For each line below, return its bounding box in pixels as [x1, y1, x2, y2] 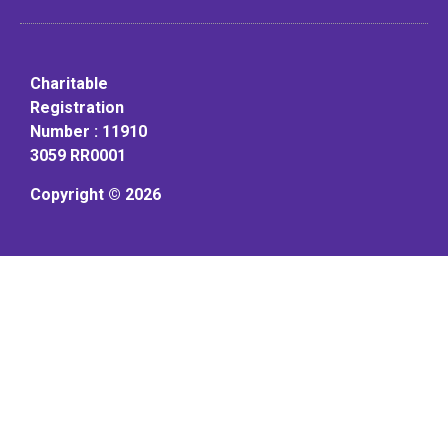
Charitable [30, 74, 108, 94]
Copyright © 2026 [30, 184, 161, 204]
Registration [30, 98, 124, 118]
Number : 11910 [30, 122, 147, 142]
